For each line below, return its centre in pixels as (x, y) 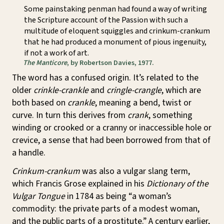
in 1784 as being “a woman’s (118, 196)
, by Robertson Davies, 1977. (110, 63)
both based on (40, 102)
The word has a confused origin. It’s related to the (105, 77)
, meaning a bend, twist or (143, 102)
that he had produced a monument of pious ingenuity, (115, 42)
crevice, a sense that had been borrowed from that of (111, 140)
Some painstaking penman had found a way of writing (115, 9)
